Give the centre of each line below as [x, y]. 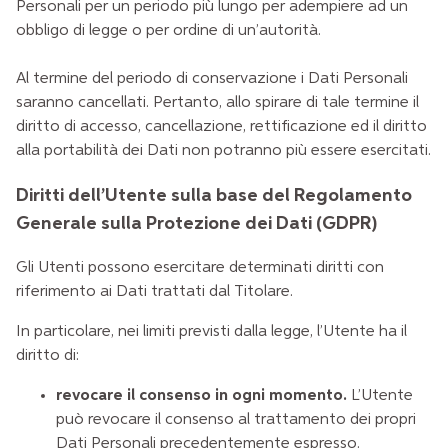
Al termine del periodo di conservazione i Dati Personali [212, 78]
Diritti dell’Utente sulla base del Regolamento [214, 195]
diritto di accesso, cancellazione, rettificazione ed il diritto [221, 126]
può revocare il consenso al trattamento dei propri [236, 420]
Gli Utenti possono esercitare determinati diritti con [200, 268]
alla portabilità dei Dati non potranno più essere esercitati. [223, 150]
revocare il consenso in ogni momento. [201, 396]
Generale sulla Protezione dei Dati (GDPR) [196, 223]
